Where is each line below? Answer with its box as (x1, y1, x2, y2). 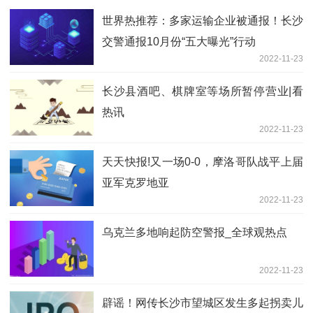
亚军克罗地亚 (102, 177, 169, 189)
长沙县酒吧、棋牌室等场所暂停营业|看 (102, 85, 303, 98)
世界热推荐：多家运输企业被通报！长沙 (102, 15, 303, 27)
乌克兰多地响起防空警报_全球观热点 (102, 226, 287, 239)
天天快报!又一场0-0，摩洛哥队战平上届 (102, 156, 303, 168)
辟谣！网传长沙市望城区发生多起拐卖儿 (102, 297, 303, 310)
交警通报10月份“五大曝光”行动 (102, 36, 256, 48)
